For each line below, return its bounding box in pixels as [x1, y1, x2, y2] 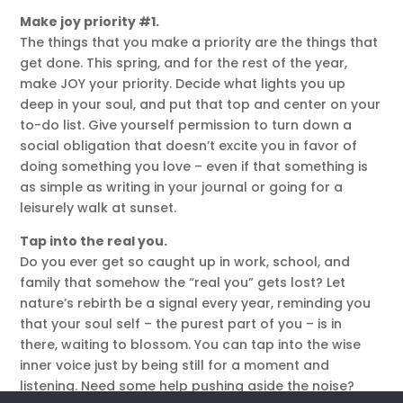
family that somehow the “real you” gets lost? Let [20, 273, 346, 291]
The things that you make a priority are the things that [20, 32, 379, 51]
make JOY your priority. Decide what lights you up [20, 74, 346, 93]
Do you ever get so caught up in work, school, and [20, 252, 351, 271]
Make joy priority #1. [20, 12, 160, 31]
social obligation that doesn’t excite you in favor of [20, 136, 358, 155]
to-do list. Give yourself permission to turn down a [20, 115, 353, 134]
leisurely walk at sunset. [20, 198, 177, 217]
